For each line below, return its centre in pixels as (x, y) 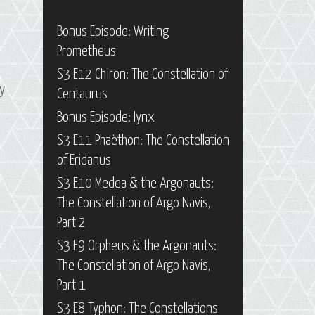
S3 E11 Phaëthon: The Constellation (143, 141)
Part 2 (71, 223)
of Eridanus (84, 160)
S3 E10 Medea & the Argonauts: (135, 184)
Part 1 (71, 285)
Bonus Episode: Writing (113, 32)
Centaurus (82, 94)
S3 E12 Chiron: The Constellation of (142, 75)
